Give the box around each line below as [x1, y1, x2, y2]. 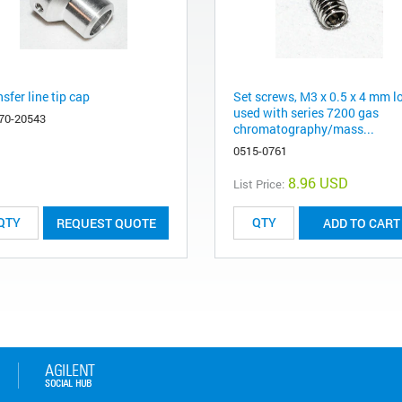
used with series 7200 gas [233, 103, 379, 121]
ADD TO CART [323, 214, 400, 232]
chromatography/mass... [233, 119, 374, 137]
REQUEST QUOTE [56, 214, 156, 232]
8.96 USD [288, 172, 348, 192]
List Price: [233, 175, 284, 192]
